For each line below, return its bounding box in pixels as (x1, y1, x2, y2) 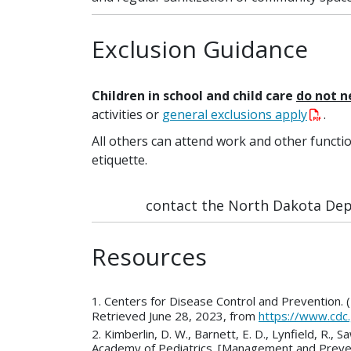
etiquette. (92, 151, 150, 168)
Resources (92, 241, 207, 273)
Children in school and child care (92, 87, 296, 104)
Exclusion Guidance (92, 33, 308, 65)
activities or (92, 106, 162, 123)
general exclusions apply (162, 106, 307, 123)
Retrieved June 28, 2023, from (92, 308, 259, 324)
